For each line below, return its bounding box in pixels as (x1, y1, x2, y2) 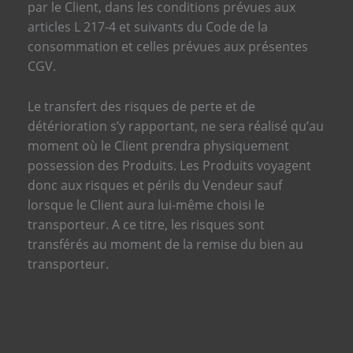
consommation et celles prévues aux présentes (27, 38, 308, 56)
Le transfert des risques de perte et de (27, 97, 255, 115)
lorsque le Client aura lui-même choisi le (27, 195, 265, 214)
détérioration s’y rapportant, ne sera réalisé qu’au (27, 117, 324, 135)
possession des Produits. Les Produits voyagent (27, 156, 311, 174)
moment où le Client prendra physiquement (27, 136, 289, 154)
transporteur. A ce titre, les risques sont (27, 215, 265, 233)
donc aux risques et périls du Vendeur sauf (27, 176, 282, 194)
